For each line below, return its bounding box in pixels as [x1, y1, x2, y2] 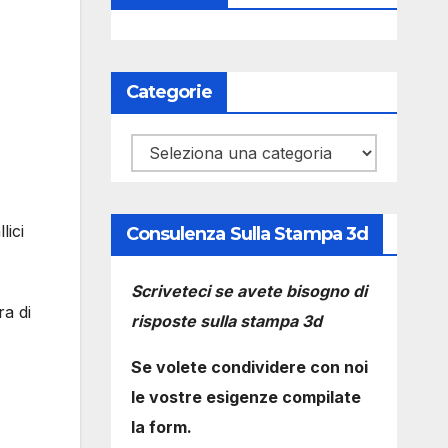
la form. [130, 417, 192, 437]
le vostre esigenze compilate [130, 387, 361, 407]
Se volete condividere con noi [130, 357, 368, 377]
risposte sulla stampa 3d [130, 311, 322, 331]
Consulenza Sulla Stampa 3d [125, 223, 369, 245]
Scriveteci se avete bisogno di [130, 281, 367, 301]
